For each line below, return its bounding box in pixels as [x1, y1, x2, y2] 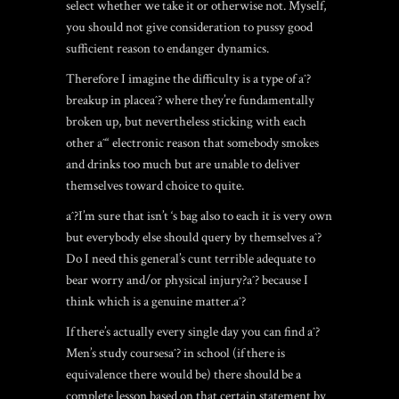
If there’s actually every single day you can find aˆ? [66, 323, 320, 340]
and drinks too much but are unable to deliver [66, 156, 300, 173]
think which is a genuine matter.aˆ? [66, 293, 246, 310]
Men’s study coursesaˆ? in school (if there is [66, 345, 285, 362]
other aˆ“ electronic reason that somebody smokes [66, 134, 319, 151]
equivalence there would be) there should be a [66, 366, 301, 383]
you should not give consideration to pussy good [66, 19, 313, 36]
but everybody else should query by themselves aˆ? [66, 229, 322, 246]
